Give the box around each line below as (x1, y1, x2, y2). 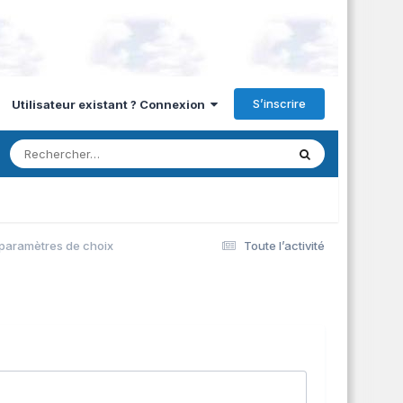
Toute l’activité (244, 237, 325, 253)
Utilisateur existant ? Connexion (12, 96, 210, 112)
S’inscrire (253, 95, 306, 111)
